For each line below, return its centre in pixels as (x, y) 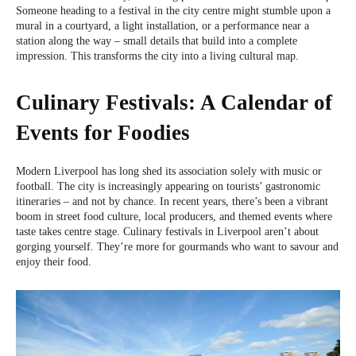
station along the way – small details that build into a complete (157, 41)
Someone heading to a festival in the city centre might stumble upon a (173, 11)
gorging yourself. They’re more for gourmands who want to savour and (177, 247)
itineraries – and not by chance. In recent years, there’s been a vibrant (172, 202)
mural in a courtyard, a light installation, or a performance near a (163, 26)
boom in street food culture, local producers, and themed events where (174, 217)
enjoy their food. (54, 262)
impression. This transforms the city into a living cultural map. (157, 56)
